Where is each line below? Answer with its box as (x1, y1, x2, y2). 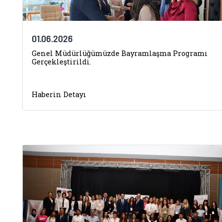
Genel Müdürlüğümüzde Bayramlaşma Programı (32, 49, 208, 58)
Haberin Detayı (32, 90, 86, 99)
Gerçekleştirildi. (32, 57, 91, 66)
